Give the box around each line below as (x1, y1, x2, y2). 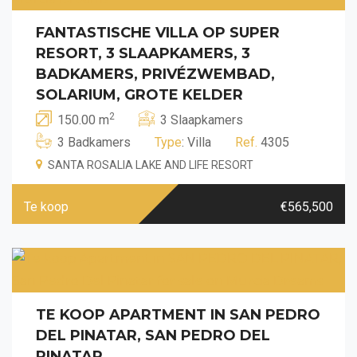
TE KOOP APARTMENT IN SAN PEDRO (36, 305, 320, 324)
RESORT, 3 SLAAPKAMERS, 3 (36, 44, 250, 62)
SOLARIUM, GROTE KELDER (36, 85, 243, 104)
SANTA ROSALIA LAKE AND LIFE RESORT (48, 158, 253, 171)
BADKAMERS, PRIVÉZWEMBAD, (36, 65, 275, 83)
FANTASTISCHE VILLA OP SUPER (36, 23, 280, 41)
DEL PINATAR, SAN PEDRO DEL (36, 326, 270, 344)
